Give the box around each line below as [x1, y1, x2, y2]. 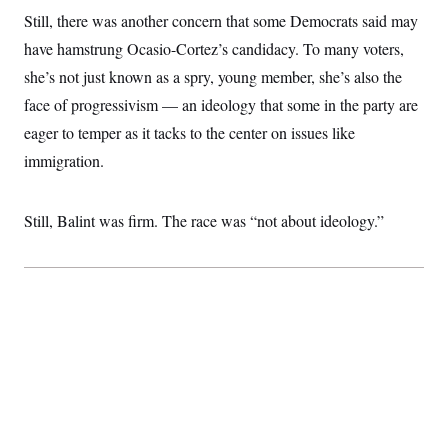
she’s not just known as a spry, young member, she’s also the [24, 66, 402, 87]
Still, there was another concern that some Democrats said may [24, 10, 418, 31]
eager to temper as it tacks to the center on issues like [24, 122, 355, 143]
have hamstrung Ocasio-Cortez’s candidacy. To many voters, [24, 38, 404, 59]
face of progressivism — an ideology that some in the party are [24, 94, 418, 115]
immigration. [24, 150, 104, 171]
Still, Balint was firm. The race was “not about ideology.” [24, 210, 384, 231]
